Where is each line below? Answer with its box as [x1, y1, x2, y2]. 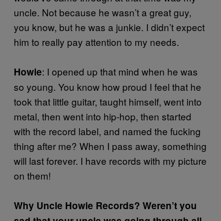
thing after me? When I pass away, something [14, 139, 207, 152]
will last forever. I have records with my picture [14, 153, 207, 167]
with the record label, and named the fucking [14, 124, 201, 138]
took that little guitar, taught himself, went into [14, 94, 202, 108]
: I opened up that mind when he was [42, 64, 198, 78]
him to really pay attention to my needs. [14, 35, 179, 48]
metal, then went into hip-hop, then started [14, 109, 191, 123]
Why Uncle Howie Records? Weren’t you [14, 198, 197, 212]
